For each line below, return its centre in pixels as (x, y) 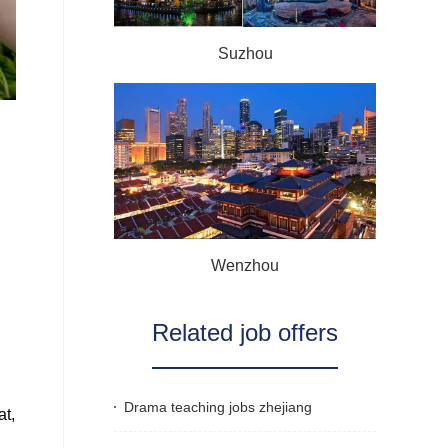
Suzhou (245, 53)
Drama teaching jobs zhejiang (218, 407)
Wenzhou (245, 265)
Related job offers (245, 332)
